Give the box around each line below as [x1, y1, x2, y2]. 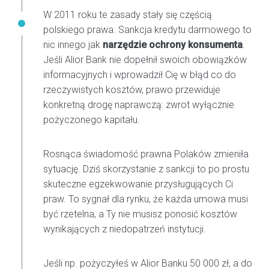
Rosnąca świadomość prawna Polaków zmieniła [43, 148, 249, 160]
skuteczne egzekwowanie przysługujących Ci [43, 178, 233, 190]
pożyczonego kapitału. [43, 114, 140, 126]
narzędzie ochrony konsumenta [103, 39, 243, 51]
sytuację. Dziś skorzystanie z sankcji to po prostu [43, 163, 249, 175]
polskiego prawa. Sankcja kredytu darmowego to [43, 24, 252, 36]
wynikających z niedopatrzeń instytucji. [43, 223, 206, 235]
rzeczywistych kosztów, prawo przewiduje [43, 84, 220, 96]
